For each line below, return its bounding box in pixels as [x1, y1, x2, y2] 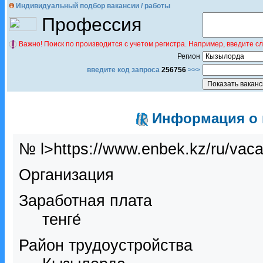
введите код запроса [87, 66, 161, 74]
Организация [19, 166, 114, 184]
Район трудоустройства [19, 236, 193, 254]
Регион [177, 52, 200, 60]
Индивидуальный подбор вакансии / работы [14, 2, 170, 10]
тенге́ [42, 210, 81, 228]
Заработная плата [19, 191, 152, 210]
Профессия [36, 14, 141, 35]
